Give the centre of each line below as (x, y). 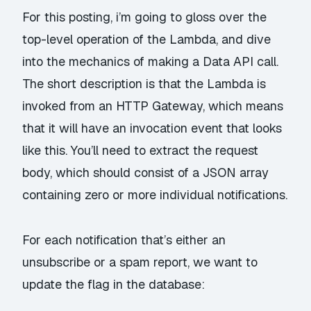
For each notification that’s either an (124, 239)
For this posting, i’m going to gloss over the (145, 17)
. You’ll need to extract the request (162, 151)
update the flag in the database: (114, 284)
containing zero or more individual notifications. (155, 195)
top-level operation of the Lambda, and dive (147, 40)
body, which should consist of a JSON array (146, 173)
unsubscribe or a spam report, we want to (140, 262)
